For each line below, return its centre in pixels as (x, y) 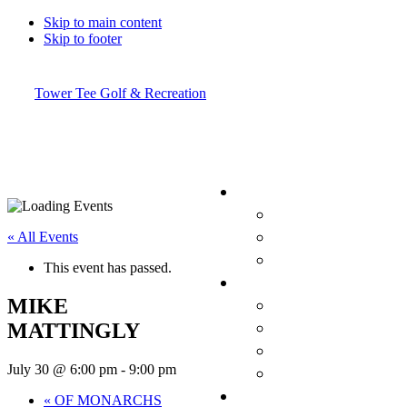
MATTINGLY (74, 330)
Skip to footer (83, 39)
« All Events (43, 237)
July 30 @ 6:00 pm (62, 369)
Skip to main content (103, 22)
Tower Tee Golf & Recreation (120, 93)
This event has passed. (108, 268)
